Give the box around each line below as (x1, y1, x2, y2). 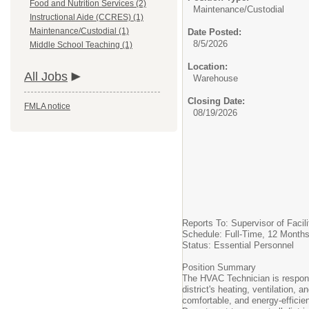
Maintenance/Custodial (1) (30, 26, 129, 36)
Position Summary (182, 262, 256, 272)
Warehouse (193, 73, 238, 83)
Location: (188, 61, 228, 72)
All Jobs (24, 70, 68, 83)
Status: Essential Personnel (182, 240, 294, 250)
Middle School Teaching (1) (30, 40, 132, 50)
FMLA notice (24, 101, 70, 111)
